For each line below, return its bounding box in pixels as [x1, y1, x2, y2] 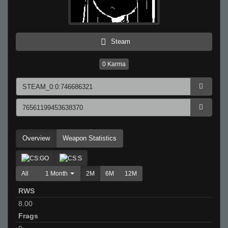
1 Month [45, 170, 68, 178]
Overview [22, 134, 50, 142]
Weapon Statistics [63, 134, 117, 142]
